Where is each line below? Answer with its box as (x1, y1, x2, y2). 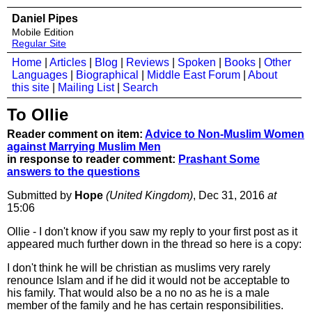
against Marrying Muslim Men (7, 141, 161, 153)
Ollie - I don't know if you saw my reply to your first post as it (7, 226, 297, 237)
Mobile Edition (12, 26, 74, 38)
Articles (49, 56, 86, 68)
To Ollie (7, 105, 68, 124)
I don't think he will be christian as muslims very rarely (7, 262, 270, 274)
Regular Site (12, 38, 66, 49)
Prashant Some (178, 153, 260, 165)
